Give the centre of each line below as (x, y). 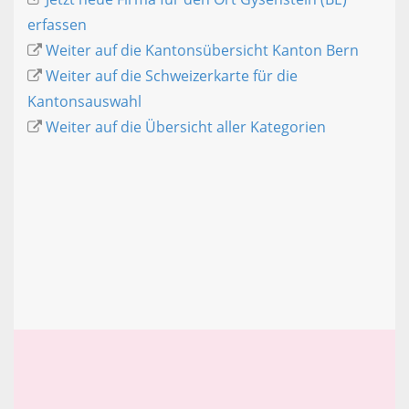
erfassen (57, 25)
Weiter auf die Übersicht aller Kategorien (186, 127)
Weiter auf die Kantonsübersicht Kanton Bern (202, 51)
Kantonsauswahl (84, 102)
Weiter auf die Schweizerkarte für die (172, 76)
